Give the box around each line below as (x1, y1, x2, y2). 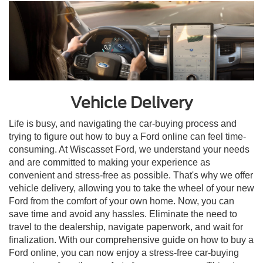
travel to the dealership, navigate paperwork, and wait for (9, 222, 243, 232)
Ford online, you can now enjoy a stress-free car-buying (9, 248, 239, 258)
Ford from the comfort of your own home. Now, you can (9, 196, 234, 207)
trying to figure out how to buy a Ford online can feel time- (9, 131, 246, 142)
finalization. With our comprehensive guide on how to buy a (9, 235, 254, 245)
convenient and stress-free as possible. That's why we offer (9, 170, 253, 181)
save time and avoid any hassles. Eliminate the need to (9, 209, 237, 220)
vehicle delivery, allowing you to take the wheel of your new (9, 183, 254, 194)
